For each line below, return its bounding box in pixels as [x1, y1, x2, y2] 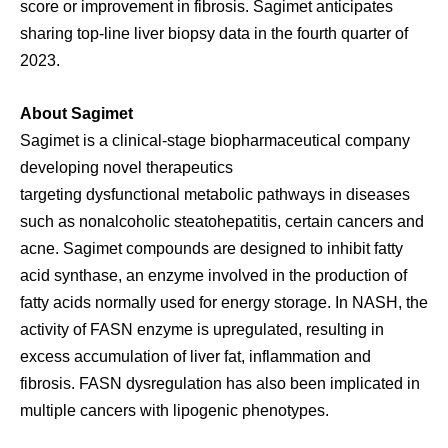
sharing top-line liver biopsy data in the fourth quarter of [20, 23, 408, 42]
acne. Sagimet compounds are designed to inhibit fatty [20, 239, 403, 257]
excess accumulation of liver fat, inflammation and [20, 347, 371, 365]
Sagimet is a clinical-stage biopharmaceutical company [20, 131, 410, 149]
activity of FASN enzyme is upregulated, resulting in [20, 320, 384, 338]
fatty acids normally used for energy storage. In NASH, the [20, 293, 428, 311]
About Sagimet [20, 104, 133, 122]
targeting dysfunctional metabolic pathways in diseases [20, 185, 410, 203]
